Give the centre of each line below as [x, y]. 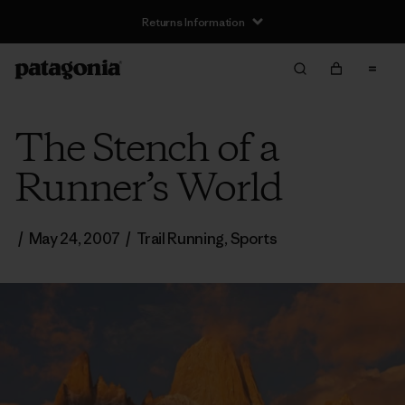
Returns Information [193, 22]
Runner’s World [148, 190]
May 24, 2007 [74, 239]
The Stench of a [146, 150]
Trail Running [181, 239]
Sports [254, 239]
